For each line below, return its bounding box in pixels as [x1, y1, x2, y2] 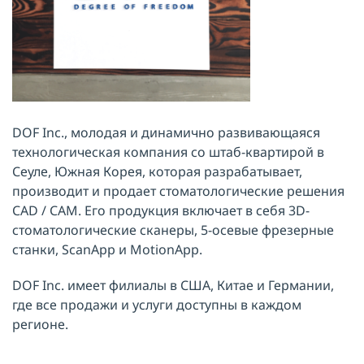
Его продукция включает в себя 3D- [84, 201, 310, 219]
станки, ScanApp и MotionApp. [12, 240, 202, 258]
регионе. [12, 315, 68, 333]
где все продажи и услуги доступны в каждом [12, 296, 301, 314]
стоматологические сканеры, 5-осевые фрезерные [12, 221, 334, 239]
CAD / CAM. [12, 201, 81, 219]
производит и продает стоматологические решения [12, 182, 344, 200]
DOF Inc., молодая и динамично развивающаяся [12, 123, 320, 141]
